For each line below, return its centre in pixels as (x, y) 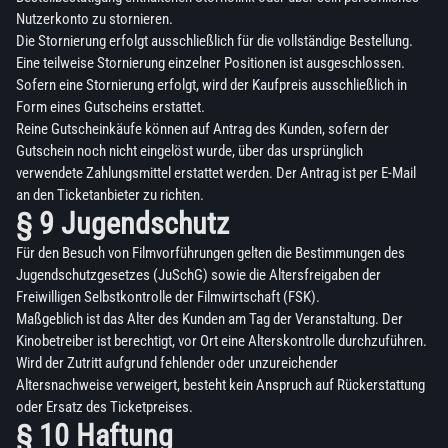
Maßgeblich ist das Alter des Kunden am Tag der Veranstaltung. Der (209, 319)
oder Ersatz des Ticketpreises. (104, 407)
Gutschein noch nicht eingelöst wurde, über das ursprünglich (189, 151)
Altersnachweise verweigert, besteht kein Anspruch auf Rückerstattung (220, 385)
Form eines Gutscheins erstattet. (110, 107)
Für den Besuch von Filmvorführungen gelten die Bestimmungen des (210, 253)
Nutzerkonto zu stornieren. (94, 19)
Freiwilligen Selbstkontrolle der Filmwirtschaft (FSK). (168, 297)
